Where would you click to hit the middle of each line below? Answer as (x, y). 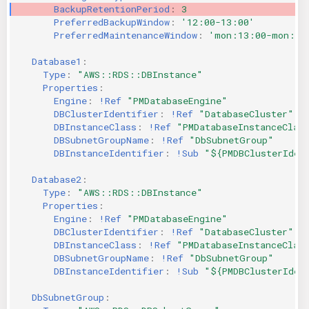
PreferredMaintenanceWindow (126, 35)
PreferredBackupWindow (112, 22)
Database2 (57, 179)
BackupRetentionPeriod (112, 9)
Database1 (57, 61)
